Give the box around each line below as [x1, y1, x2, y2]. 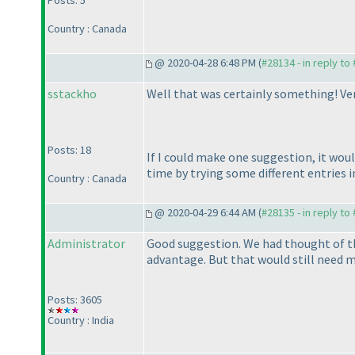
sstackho [48, 86, 97, 102]
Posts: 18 [48, 143, 91, 158]
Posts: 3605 [48, 292, 102, 307]
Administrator [48, 235, 125, 252]
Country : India [48, 313, 114, 328]
